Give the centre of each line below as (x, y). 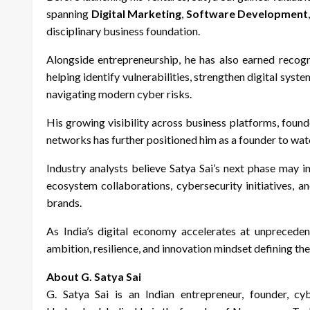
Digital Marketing (136, 14)
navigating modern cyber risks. (119, 94)
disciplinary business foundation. (123, 31)
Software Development (247, 14)
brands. (64, 203)
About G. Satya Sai (94, 277)
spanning (69, 14)
